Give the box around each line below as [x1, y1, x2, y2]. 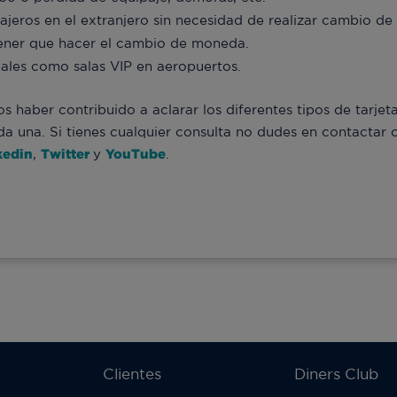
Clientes [103, 364, 162, 382]
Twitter [41, 146, 93, 162]
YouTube [105, 146, 166, 162]
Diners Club [293, 364, 378, 382]
